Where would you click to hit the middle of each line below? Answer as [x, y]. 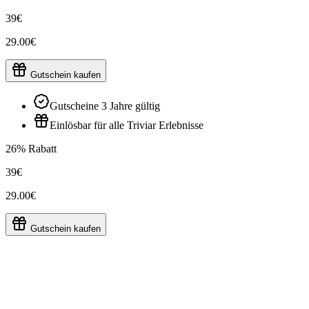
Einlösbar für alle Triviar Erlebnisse [127, 125]
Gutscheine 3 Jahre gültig [105, 106]
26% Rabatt [31, 148]
